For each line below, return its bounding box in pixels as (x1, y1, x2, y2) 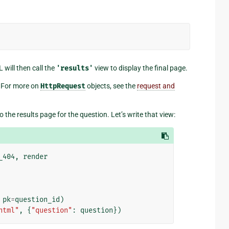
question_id (14, 195, 60, 204)
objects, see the (85, 81, 137, 90)
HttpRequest (40, 81, 85, 90)
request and (137, 81, 175, 90)
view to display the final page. (93, 63, 188, 72)
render (22, 152, 48, 161)
